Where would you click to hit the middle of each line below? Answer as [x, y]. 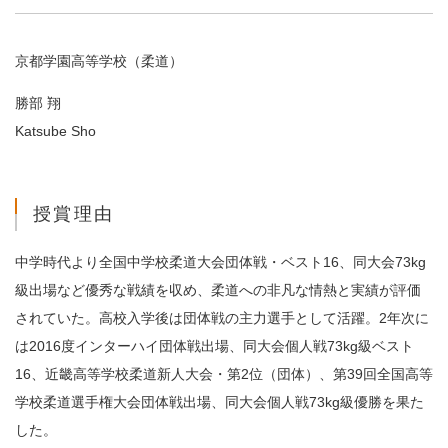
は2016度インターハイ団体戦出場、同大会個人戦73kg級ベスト [214, 346]
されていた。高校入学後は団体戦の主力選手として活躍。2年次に [222, 318]
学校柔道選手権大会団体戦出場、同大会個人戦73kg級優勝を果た [219, 402]
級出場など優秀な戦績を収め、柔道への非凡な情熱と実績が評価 [218, 290]
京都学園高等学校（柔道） [99, 61]
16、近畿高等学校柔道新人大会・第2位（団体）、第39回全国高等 [224, 374]
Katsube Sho [55, 131]
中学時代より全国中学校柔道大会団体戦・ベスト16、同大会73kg [220, 262]
